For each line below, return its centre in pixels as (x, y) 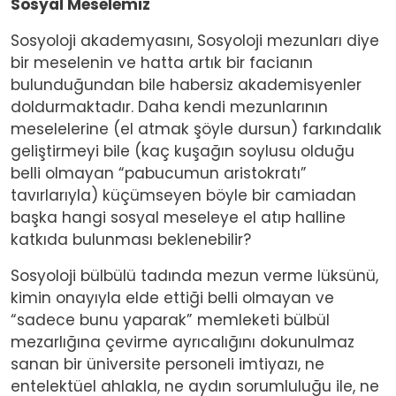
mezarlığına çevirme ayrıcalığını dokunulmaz (183, 342)
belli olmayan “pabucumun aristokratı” (159, 173)
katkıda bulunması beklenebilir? (131, 239)
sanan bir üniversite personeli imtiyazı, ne (168, 364)
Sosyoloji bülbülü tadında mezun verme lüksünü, (194, 275)
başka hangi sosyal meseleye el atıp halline (178, 217)
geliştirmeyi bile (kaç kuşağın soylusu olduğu (183, 151)
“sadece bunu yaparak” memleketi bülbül (170, 320)
